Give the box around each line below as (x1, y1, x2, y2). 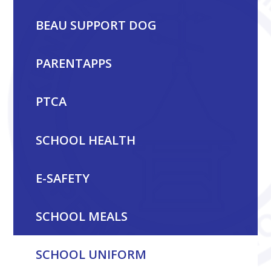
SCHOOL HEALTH (35, 131, 135, 148)
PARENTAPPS (35, 55, 112, 72)
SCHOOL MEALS (35, 208, 128, 225)
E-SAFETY (35, 169, 90, 186)
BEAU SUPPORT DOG (35, 16, 157, 33)
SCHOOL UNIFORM (35, 246, 146, 263)
